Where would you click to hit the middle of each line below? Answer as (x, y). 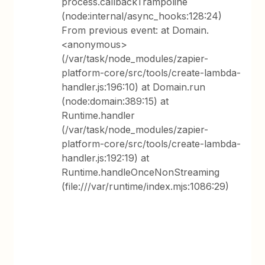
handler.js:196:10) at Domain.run (134, 87)
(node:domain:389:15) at (115, 101)
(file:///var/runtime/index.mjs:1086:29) (146, 186)
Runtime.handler (98, 115)
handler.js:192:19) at (106, 158)
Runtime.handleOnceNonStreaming (141, 172)
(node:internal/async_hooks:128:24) (142, 16)
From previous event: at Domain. (135, 30)
